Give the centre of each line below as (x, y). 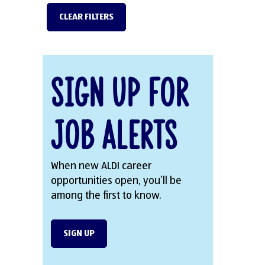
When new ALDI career (101, 167)
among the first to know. (106, 196)
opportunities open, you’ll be (117, 181)
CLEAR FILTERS (87, 17)
